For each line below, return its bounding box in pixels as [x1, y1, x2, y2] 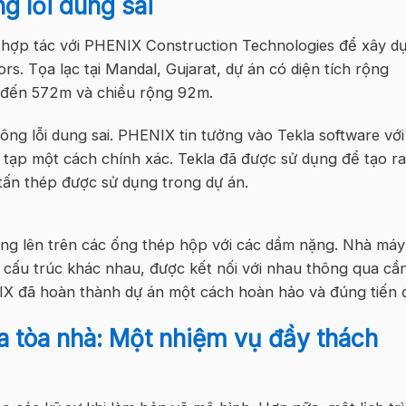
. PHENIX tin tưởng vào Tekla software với [110, 126, 404, 145]
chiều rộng [97, 82, 173, 101]
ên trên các [26, 235, 111, 254]
